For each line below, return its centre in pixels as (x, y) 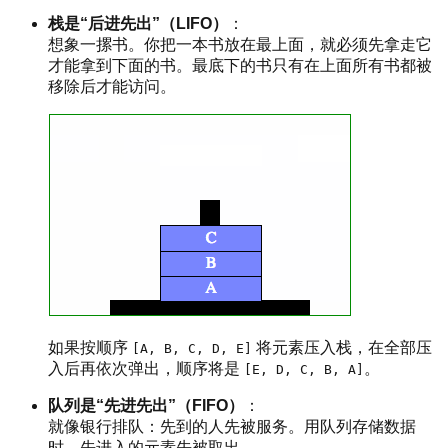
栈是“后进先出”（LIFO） (138, 23)
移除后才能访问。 (112, 86)
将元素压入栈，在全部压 (342, 347)
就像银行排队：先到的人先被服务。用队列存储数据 (232, 426)
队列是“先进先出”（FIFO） (146, 405)
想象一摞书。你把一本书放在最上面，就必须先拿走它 (240, 44)
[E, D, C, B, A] (304, 369)
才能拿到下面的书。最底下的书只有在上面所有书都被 (240, 65)
